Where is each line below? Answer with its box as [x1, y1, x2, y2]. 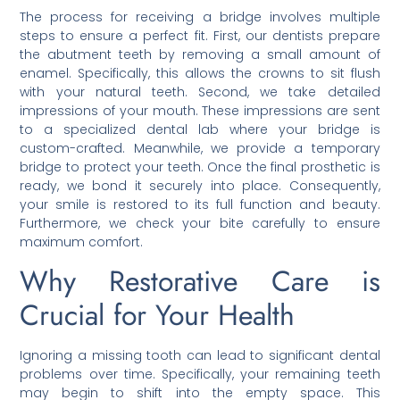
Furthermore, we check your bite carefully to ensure [20, 213, 380, 232]
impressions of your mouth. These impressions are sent [20, 101, 380, 120]
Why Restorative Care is [20, 260, 380, 302]
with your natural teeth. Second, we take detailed [20, 82, 380, 101]
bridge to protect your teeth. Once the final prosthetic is [20, 157, 380, 176]
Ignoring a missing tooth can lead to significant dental [20, 346, 380, 364]
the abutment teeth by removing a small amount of [20, 45, 380, 63]
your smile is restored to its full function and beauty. [20, 195, 380, 213]
